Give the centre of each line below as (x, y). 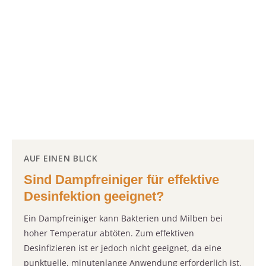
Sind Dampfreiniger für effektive (121, 180)
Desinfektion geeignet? (94, 197)
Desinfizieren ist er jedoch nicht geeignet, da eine (123, 248)
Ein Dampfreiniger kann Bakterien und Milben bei (123, 218)
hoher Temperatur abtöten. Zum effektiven (109, 233)
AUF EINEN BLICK (61, 159)
